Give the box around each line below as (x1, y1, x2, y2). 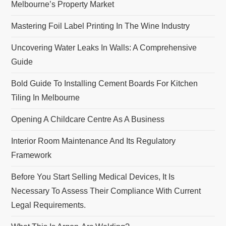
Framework (11, 151, 52, 159)
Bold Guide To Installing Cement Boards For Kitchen (11, 79, 198, 88)
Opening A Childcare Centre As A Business (11, 115, 165, 124)
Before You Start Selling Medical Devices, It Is (11, 173, 175, 181)
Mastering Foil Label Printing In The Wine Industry (11, 22, 190, 30)
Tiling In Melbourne (11, 93, 80, 102)
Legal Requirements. (11, 201, 86, 209)
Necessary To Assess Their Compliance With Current (11, 187, 201, 195)
